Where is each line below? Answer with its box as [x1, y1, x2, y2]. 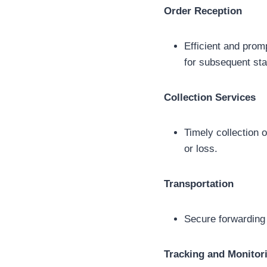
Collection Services [164, 92, 256, 104]
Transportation [164, 178, 234, 190]
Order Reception [164, 5, 242, 17]
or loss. [184, 143, 218, 155]
